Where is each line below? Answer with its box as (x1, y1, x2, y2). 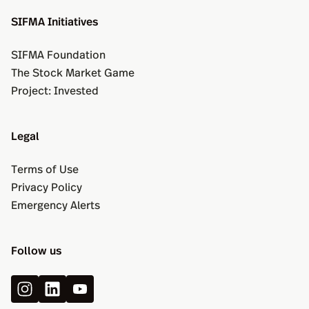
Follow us (11, 242, 61, 258)
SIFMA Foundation (11, 46, 106, 62)
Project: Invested (11, 82, 99, 98)
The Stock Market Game (11, 64, 134, 80)
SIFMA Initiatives (11, 13, 98, 29)
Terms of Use (11, 161, 79, 177)
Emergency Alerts (11, 197, 100, 212)
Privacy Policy (11, 179, 82, 195)
